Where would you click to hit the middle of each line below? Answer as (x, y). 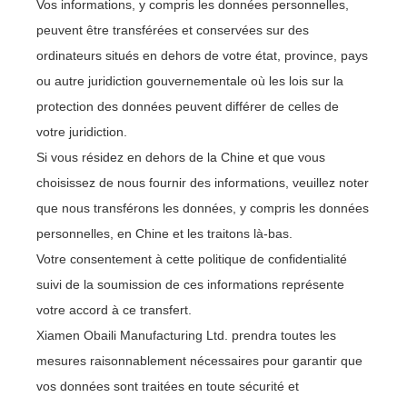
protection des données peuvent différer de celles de (188, 106)
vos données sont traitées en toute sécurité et (168, 386)
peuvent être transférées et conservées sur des (173, 30)
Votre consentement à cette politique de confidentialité (192, 259)
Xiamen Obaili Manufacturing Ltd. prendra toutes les (186, 335)
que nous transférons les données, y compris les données (203, 208)
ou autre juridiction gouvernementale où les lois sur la (190, 81)
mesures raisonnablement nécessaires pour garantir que (199, 361)
